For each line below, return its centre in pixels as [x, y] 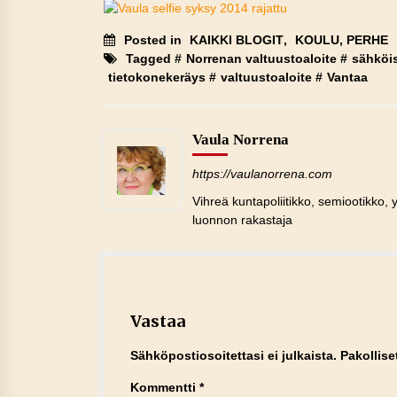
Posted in [155, 40]
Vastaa [158, 322]
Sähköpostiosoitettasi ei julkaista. [234, 356]
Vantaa [347, 78]
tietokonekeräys [157, 78]
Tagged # [154, 59]
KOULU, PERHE [342, 40]
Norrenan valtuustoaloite [261, 59]
